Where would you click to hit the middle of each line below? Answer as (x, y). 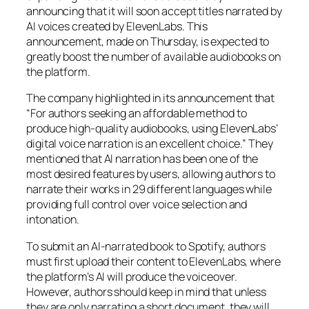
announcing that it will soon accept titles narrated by (154, 11)
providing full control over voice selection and (137, 205)
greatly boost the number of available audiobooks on (153, 57)
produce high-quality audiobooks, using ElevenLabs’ (152, 129)
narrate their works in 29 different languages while (149, 189)
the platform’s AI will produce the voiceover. (132, 276)
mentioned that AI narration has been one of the (142, 159)
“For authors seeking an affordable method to (137, 113)
